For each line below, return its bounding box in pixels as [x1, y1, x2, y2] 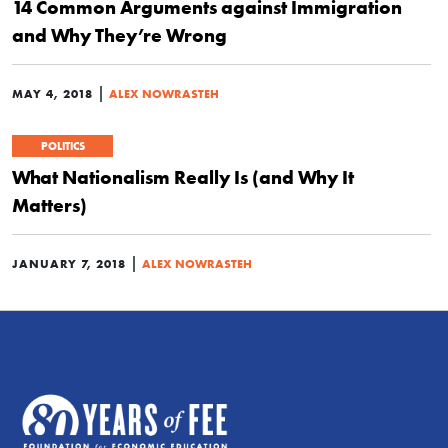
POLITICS [40, 138, 85, 153]
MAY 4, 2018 [12, 85, 93, 101]
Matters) [12, 192, 87, 217]
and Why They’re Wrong [12, 22, 227, 47]
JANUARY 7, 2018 [12, 255, 126, 271]
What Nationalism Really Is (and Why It [12, 164, 354, 189]
